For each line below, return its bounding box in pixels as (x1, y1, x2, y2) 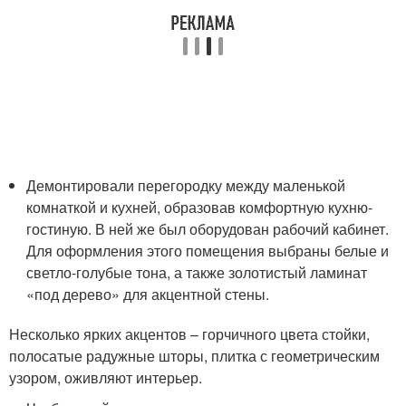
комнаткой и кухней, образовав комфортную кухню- (26, 197, 373, 217)
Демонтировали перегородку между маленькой (26, 175, 346, 196)
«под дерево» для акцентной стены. (26, 284, 270, 304)
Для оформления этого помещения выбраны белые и (26, 240, 390, 261)
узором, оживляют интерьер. (9, 367, 202, 388)
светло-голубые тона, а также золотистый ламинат (26, 262, 368, 283)
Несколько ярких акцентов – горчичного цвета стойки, (9, 324, 370, 344)
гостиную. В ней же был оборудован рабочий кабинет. (26, 218, 390, 239)
